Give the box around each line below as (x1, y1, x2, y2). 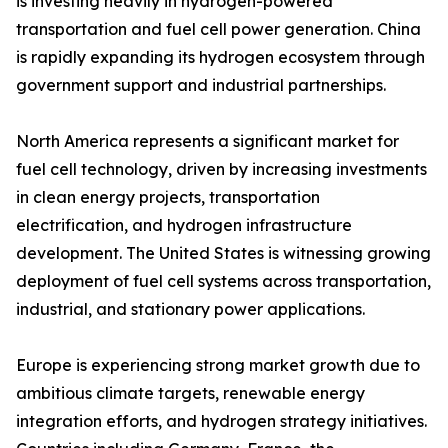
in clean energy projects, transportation (16, 187, 320, 208)
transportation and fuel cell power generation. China (16, 19, 421, 40)
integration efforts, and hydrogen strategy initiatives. (16, 411, 427, 432)
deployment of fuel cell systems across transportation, (16, 271, 431, 292)
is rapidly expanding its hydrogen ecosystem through (16, 47, 425, 68)
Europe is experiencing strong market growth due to (16, 355, 420, 376)
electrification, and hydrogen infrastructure (16, 215, 352, 236)
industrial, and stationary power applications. (16, 299, 365, 320)
